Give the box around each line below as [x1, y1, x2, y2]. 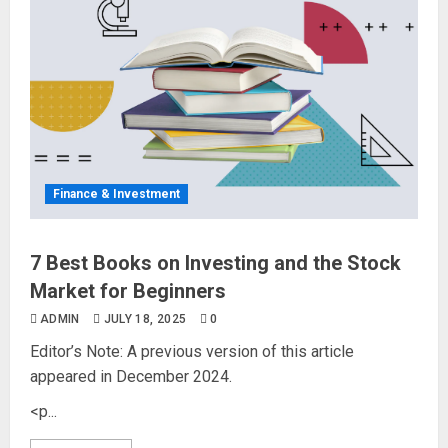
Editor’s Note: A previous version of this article [30, 342, 354, 362]
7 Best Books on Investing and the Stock [30, 251, 401, 276]
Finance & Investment [53, 187, 180, 202]
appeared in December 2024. [30, 367, 232, 387]
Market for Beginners [30, 279, 226, 304]
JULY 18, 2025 [103, 312, 187, 327]
